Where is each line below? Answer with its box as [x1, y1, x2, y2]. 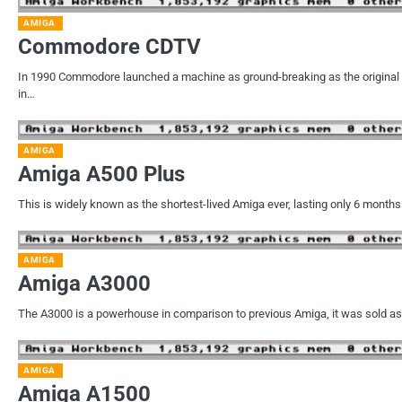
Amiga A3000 [18, 271, 151, 297]
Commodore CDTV [18, 33, 201, 59]
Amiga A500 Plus [18, 161, 185, 187]
